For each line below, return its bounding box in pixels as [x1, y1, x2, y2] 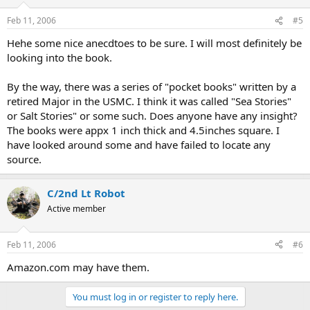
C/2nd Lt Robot [47, 186, 125, 200]
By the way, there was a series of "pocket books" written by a [7, 80, 296, 93]
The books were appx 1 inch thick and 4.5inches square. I [7, 123, 280, 137]
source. [7, 152, 42, 166]
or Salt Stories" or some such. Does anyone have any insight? [7, 109, 298, 122]
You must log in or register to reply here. [72, 290, 238, 303]
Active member [47, 203, 106, 215]
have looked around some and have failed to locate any [7, 138, 271, 152]
